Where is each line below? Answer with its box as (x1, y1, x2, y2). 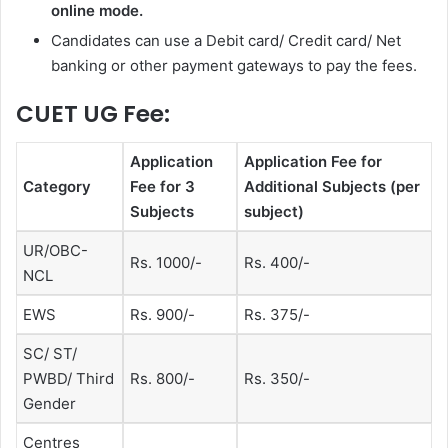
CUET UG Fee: (16, 98, 170, 131)
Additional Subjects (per (244, 176, 420, 196)
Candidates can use (51, 31, 194, 51)
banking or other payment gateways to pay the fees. (51, 56, 421, 76)
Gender (23, 393, 76, 413)
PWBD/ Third (23, 368, 114, 388)
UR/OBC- (23, 240, 88, 260)
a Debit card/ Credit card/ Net (194, 31, 401, 51)
